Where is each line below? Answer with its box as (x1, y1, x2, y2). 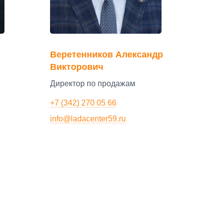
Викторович (50, 62, 103, 72)
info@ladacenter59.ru (50, 114, 126, 123)
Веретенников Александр (50, 50, 163, 59)
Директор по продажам (50, 79, 135, 88)
